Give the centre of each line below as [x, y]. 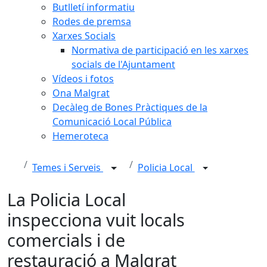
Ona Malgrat [81, 93]
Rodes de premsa [92, 21]
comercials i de [66, 240]
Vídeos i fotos [83, 79]
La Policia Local [66, 199]
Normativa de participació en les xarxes [160, 50]
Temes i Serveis [68, 168]
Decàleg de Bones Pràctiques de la [130, 107]
